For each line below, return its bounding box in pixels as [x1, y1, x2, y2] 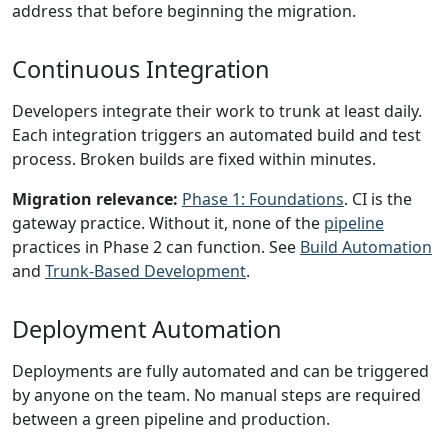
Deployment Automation [12, 313, 282, 345]
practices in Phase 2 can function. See [12, 236, 300, 258]
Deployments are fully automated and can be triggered [12, 360, 429, 382]
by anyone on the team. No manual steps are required [12, 384, 421, 406]
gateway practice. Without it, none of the [12, 212, 324, 234]
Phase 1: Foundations [182, 188, 344, 210]
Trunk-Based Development [45, 260, 246, 282]
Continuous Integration [12, 53, 270, 85]
